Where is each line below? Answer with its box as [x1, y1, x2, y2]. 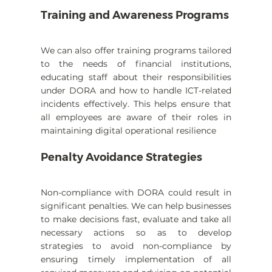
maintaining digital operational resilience [40, 125, 216, 137]
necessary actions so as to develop [40, 227, 232, 239]
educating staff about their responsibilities [40, 72, 232, 83]
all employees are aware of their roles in [40, 112, 232, 123]
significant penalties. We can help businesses [40, 200, 232, 212]
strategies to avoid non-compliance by [40, 240, 232, 252]
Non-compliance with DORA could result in [40, 187, 232, 199]
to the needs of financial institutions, [40, 58, 232, 70]
